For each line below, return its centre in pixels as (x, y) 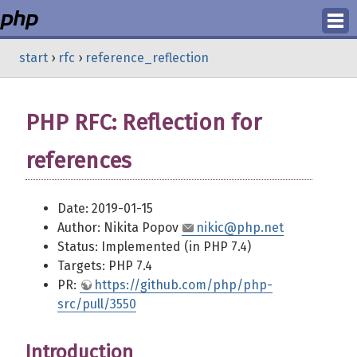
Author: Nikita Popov (120, 228)
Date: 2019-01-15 (105, 208)
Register (178, 93)
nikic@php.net (240, 228)
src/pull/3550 (97, 304)
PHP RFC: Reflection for (143, 122)
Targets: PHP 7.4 (105, 266)
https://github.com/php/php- (183, 285)
